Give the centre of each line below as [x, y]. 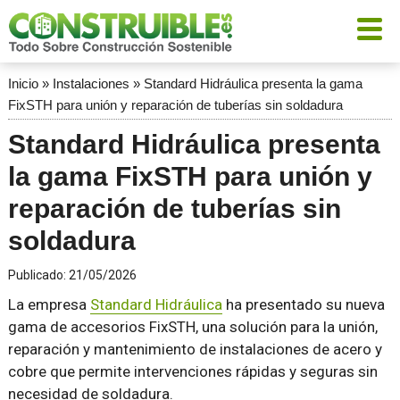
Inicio [23, 83]
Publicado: [38, 275]
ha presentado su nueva [303, 304]
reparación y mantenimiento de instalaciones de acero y [195, 349]
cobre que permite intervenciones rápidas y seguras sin [192, 371]
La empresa [49, 304]
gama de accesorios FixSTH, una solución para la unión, [192, 327]
